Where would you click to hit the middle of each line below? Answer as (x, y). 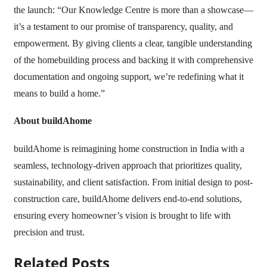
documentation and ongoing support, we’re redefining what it (128, 76)
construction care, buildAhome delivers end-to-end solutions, (128, 199)
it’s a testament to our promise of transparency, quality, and (123, 26)
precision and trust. (49, 232)
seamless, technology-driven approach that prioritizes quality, (128, 166)
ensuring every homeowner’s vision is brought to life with (122, 216)
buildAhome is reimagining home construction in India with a (129, 149)
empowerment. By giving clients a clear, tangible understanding (133, 43)
